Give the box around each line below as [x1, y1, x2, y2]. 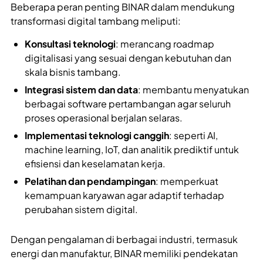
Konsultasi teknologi [25, 38, 116, 50]
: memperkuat [156, 175, 218, 188]
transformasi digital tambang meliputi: [11, 15, 181, 28]
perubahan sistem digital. [25, 203, 138, 216]
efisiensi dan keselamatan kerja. [25, 157, 166, 170]
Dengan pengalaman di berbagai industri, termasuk [11, 233, 238, 246]
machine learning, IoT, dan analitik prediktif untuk [25, 143, 239, 156]
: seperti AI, [169, 129, 218, 142]
